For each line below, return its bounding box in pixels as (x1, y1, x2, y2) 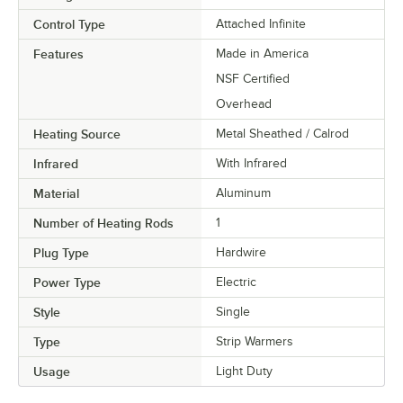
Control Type (33, 17, 105, 32)
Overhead (216, 97, 272, 112)
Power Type (33, 275, 101, 291)
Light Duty (216, 364, 273, 379)
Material (33, 186, 79, 201)
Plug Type (33, 246, 89, 261)
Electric (216, 275, 256, 290)
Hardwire (216, 246, 266, 260)
